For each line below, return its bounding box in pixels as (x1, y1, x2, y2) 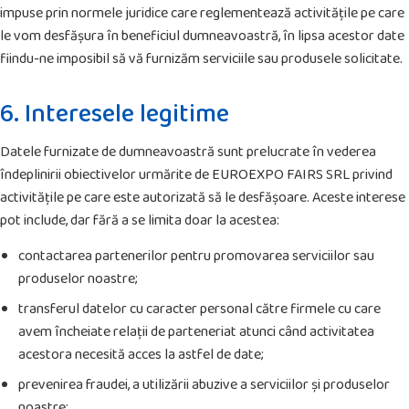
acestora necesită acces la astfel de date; (18, 343, 264, 367)
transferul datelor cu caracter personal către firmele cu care (18, 298, 381, 321)
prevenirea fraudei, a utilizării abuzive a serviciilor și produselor (18, 373, 390, 397)
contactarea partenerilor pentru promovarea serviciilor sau (18, 245, 374, 268)
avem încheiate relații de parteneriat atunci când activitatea (18, 320, 374, 344)
